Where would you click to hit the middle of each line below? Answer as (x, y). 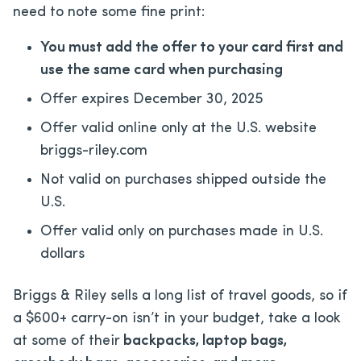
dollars (62, 255)
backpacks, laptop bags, (203, 342)
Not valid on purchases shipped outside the (183, 180)
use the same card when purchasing (162, 71)
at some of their (66, 342)
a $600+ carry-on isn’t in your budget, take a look (177, 319)
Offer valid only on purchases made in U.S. (182, 232)
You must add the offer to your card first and (192, 48)
